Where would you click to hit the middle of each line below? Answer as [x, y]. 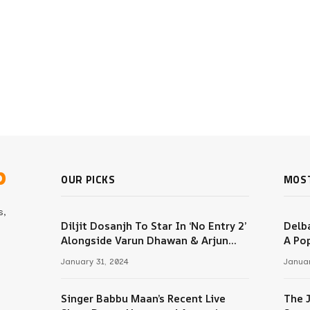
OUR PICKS [88, 180]
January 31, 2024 [95, 262]
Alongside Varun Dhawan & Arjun [145, 240]
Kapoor [80, 255]
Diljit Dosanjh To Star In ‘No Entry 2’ [154, 226]
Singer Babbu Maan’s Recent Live [144, 299]
